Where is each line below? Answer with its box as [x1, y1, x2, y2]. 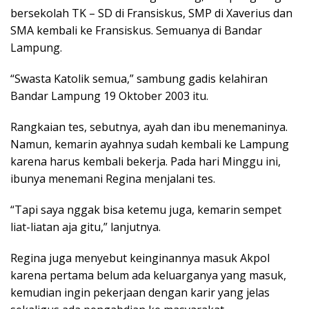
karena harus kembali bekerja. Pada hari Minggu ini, [10, 154, 281, 170]
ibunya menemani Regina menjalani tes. [10, 171, 215, 187]
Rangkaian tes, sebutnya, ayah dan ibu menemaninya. [10, 119, 288, 135]
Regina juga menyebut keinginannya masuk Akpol [10, 250, 270, 266]
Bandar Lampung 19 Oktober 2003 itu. [10, 88, 208, 104]
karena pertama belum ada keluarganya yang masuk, [10, 268, 286, 283]
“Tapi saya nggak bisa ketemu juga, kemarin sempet [10, 202, 281, 218]
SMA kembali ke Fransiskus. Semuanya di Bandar [10, 23, 262, 39]
